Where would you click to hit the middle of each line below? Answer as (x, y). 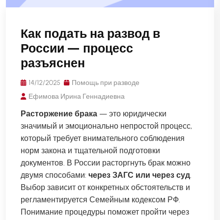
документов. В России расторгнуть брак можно (106, 163)
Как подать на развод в (90, 33)
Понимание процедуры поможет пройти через (105, 212)
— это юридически (132, 113)
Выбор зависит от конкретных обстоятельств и (105, 187)
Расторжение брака (59, 113)
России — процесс (77, 48)
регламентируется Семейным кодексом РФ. (100, 199)
